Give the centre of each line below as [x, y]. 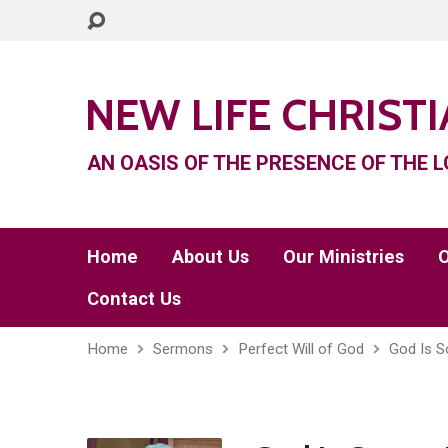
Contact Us [134, 298]
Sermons [183, 349]
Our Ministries [343, 256]
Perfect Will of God [301, 349]
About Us [210, 256]
